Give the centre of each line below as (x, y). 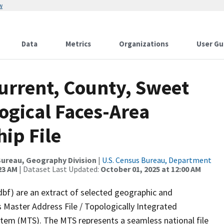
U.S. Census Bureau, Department (157, 160)
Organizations (144, 44)
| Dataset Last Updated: (59, 169)
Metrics (78, 44)
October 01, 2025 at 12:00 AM (151, 169)
